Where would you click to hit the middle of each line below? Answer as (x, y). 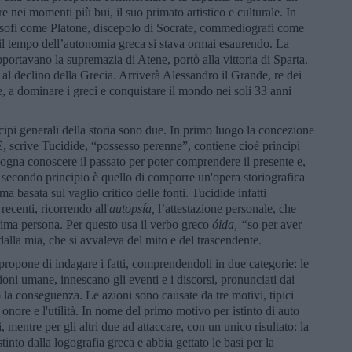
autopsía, (134, 208)
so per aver (275, 224)
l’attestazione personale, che (227, 208)
